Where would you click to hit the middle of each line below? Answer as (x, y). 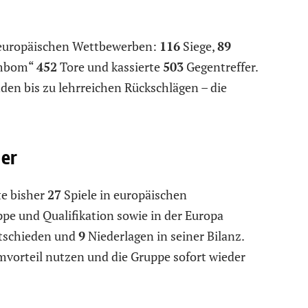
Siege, (199, 46)
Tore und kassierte (110, 66)
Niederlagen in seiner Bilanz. (165, 236)
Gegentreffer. (221, 66)
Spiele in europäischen (124, 195)
